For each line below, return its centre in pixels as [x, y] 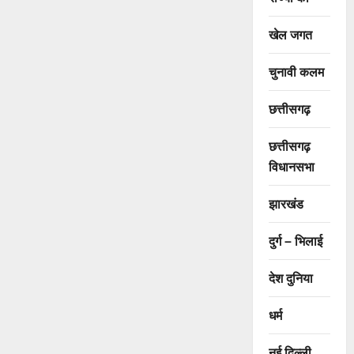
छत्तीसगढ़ [289, 109]
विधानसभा [291, 166]
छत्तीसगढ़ [289, 146]
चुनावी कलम [296, 72]
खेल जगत [290, 34]
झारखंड [286, 203]
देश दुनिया [290, 278]
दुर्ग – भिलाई [295, 241]
